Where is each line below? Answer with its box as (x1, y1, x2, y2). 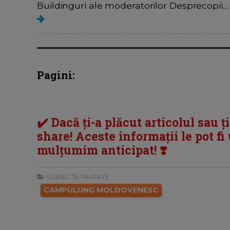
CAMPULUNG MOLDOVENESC (44, 185, 159, 195)
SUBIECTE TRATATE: (44, 172, 111, 181)
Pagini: (37, 68, 75, 82)
